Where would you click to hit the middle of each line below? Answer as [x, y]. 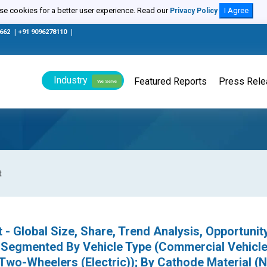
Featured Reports [170, 81]
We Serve [107, 81]
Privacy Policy [193, 11]
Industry [71, 80]
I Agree [236, 10]
